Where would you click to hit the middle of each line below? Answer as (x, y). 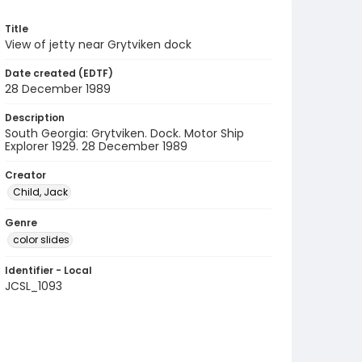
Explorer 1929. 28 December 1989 (96, 146)
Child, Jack (40, 192)
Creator (25, 175)
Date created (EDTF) (59, 73)
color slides (41, 240)
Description (35, 118)
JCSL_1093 (34, 286)
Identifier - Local (48, 270)
